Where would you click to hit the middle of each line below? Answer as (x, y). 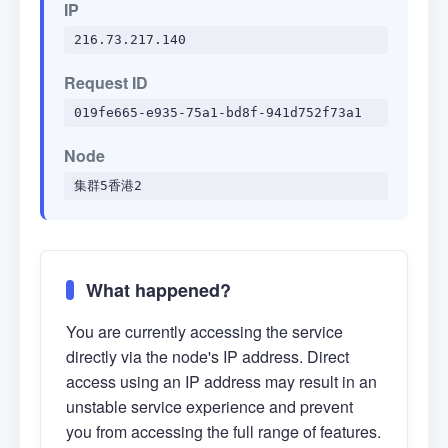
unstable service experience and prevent (209, 406)
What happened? (158, 290)
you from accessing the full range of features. (223, 431)
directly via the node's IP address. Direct (207, 356)
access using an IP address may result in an (221, 381)
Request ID (106, 82)
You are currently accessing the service (204, 331)
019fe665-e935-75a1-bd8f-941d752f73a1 (218, 112)
